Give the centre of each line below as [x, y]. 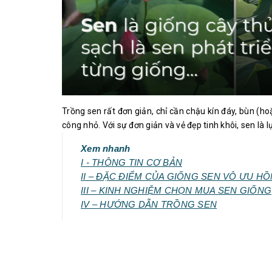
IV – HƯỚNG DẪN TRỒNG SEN [149, 205]
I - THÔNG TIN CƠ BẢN [131, 163]
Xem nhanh [106, 149]
